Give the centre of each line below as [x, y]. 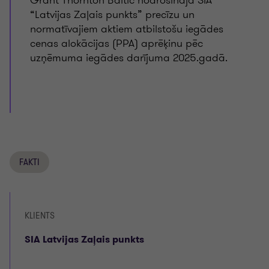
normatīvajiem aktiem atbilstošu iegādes [127, 29]
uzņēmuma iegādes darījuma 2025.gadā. [130, 58]
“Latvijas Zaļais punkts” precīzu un [112, 14]
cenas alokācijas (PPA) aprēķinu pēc [116, 43]
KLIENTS [40, 216]
